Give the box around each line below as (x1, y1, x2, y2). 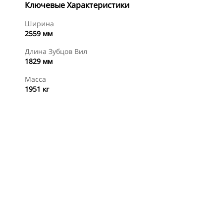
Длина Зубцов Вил (25, 47, 87, 56)
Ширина (25, 19, 54, 28)
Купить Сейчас (115, 204, 160, 213)
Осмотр (41, 203, 72, 214)
